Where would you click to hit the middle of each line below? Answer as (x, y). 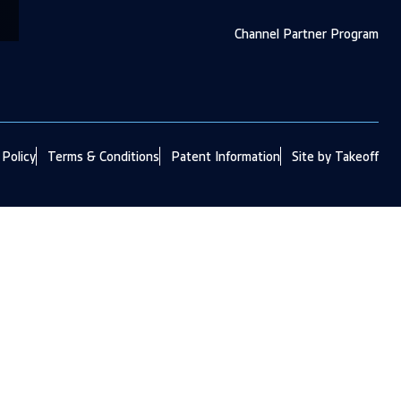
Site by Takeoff (335, 156)
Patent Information (226, 156)
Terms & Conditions (103, 156)
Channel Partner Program (307, 34)
